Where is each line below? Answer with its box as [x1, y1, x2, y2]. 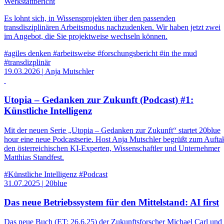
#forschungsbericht [97, 49, 157, 58]
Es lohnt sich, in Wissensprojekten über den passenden [4, 14, 175, 23]
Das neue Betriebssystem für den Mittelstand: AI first [4, 197, 219, 208]
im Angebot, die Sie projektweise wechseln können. [4, 32, 167, 41]
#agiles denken [4, 49, 51, 58]
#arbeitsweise [53, 49, 95, 58]
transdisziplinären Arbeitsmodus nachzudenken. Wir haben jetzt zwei [4, 23, 220, 32]
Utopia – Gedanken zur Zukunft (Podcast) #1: [4, 94, 193, 105]
